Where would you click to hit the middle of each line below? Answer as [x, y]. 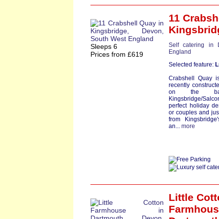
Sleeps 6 [104, 46]
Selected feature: [192, 65]
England [180, 52]
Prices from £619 [117, 54]
